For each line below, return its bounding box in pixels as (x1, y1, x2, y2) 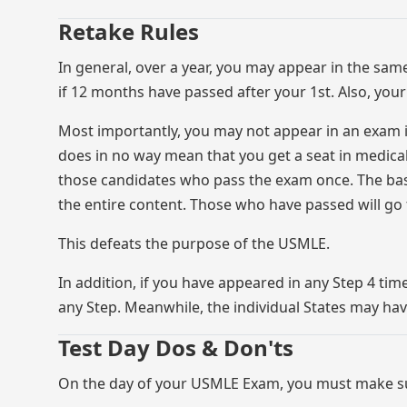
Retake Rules (58, 16, 199, 46)
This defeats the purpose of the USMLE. (58, 233, 330, 253)
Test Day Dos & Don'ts (58, 333, 293, 362)
